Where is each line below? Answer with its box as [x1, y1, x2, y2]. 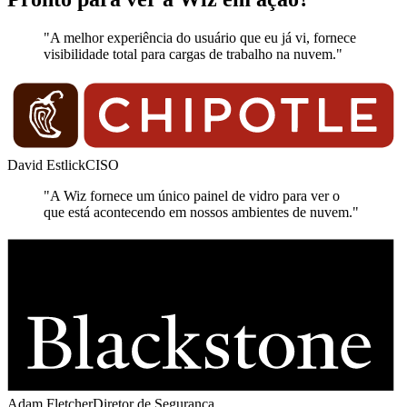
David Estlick [7, 157, 85, 174]
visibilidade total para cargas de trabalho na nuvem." [44, 45, 342, 62]
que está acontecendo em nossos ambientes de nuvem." [44, 204, 359, 221]
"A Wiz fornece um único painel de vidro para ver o [44, 188, 340, 204]
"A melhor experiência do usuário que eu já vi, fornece [44, 29, 356, 45]
